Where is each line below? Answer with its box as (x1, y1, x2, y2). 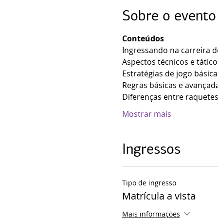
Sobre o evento (122, 7, 216, 24)
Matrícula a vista (122, 189, 196, 202)
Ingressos (122, 140, 181, 158)
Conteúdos (122, 33, 164, 44)
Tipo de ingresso (122, 178, 176, 187)
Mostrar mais (122, 109, 171, 119)
